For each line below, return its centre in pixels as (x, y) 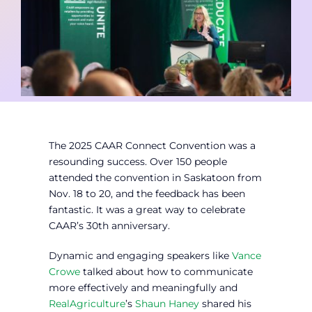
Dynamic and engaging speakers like (140, 256)
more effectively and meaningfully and (143, 288)
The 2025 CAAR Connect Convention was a (152, 146)
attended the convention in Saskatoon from (155, 178)
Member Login (60, 42)
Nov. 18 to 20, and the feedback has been (147, 194)
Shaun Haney (167, 304)
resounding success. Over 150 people (138, 162)
